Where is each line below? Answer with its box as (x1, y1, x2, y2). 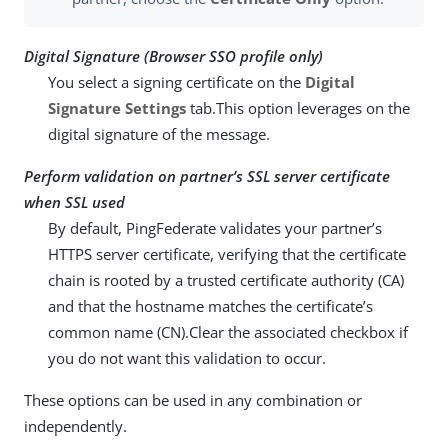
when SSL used (24, 192, 125, 213)
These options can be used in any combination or (24, 390, 362, 411)
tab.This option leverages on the (186, 98, 410, 119)
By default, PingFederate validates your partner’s (48, 218, 382, 239)
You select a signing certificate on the (48, 72, 305, 93)
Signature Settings (48, 98, 186, 119)
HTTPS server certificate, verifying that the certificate (48, 244, 406, 265)
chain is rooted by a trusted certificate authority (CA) (48, 270, 404, 291)
